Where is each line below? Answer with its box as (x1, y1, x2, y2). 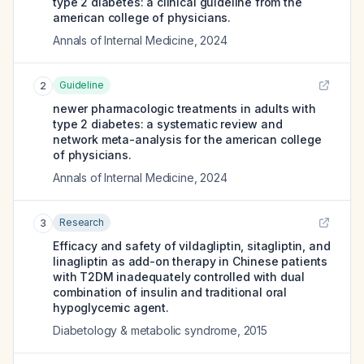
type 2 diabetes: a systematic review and (53, 117, 283, 131)
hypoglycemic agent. (53, 301, 169, 314)
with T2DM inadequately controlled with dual (53, 270, 305, 284)
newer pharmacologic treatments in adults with (53, 102, 316, 115)
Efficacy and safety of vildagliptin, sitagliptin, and (53, 239, 331, 253)
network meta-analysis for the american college (53, 132, 322, 146)
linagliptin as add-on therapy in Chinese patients (53, 254, 328, 268)
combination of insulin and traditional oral (53, 285, 288, 299)
